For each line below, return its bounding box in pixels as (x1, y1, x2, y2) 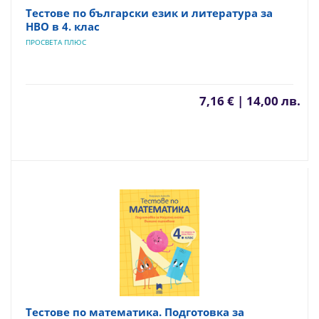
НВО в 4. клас (26, 19, 100, 33)
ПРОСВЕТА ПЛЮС (26, 37, 86, 47)
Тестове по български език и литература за (26, 6, 273, 20)
